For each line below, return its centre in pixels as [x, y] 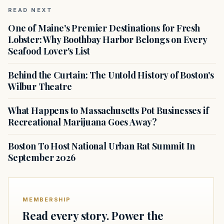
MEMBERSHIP [47, 199]
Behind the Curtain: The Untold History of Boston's [111, 75]
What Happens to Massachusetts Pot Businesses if [108, 110]
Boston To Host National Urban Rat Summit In [102, 146]
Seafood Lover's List [49, 51]
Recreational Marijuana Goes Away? [83, 122]
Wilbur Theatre [40, 86]
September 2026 [42, 157]
